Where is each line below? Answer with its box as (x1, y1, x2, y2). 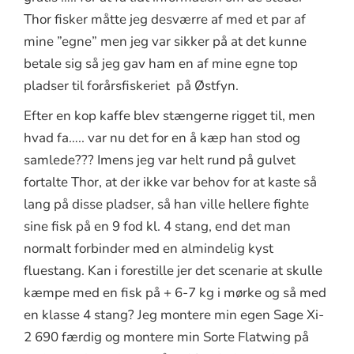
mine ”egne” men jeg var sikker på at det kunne (24, 32, 307, 51)
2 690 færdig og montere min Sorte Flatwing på (24, 327, 309, 346)
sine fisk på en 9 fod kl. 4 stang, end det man (24, 217, 291, 235)
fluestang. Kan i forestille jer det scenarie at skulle (24, 261, 322, 280)
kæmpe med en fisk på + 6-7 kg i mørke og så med (24, 283, 326, 302)
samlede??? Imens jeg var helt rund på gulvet (24, 150, 296, 169)
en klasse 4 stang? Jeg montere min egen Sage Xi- (24, 305, 324, 324)
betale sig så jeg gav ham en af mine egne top (24, 54, 298, 73)
